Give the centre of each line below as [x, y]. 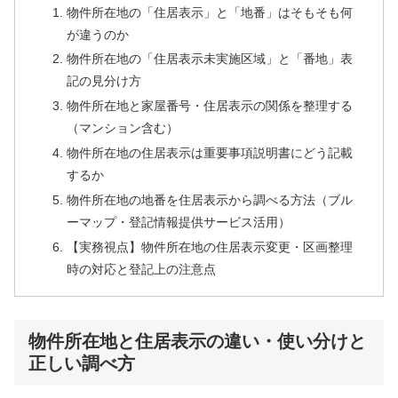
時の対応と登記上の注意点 [141, 269]
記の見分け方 [103, 81]
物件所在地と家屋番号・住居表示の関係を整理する [209, 106]
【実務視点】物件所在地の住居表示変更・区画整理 [209, 247]
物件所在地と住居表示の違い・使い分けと [197, 342]
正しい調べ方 [82, 364]
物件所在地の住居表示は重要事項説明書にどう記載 [209, 153]
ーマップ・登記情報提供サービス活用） [178, 223]
